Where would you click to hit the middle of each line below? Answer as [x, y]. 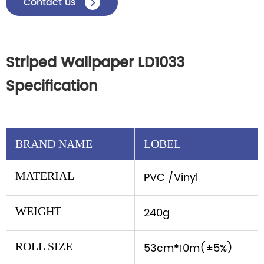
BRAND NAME [54, 143]
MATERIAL [45, 175]
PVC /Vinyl [171, 177]
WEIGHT [38, 211]
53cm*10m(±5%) [188, 248]
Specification [52, 86]
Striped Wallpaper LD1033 [95, 63]
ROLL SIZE [44, 246]
